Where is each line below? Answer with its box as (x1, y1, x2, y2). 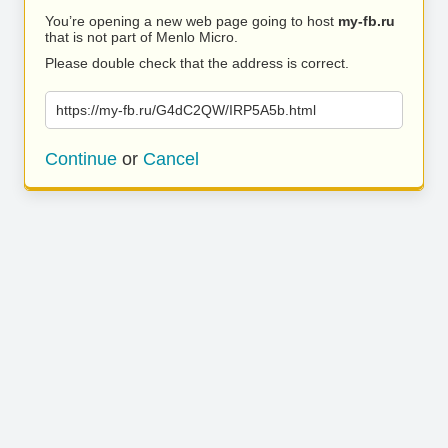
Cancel (143, 149, 199, 169)
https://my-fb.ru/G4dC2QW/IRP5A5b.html (56, 102, 316, 118)
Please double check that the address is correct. (45, 55, 349, 71)
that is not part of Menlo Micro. (45, 29, 238, 45)
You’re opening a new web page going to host (45, 13, 338, 29)
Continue (45, 149, 117, 169)
